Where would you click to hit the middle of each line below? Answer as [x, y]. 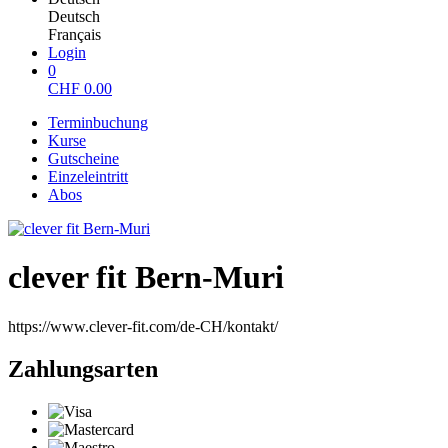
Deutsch [74, 16]
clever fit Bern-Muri [146, 277]
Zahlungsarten [83, 368]
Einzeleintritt [88, 176]
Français [74, 34]
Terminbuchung [98, 122]
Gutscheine [83, 158]
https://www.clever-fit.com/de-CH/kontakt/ [143, 326]
